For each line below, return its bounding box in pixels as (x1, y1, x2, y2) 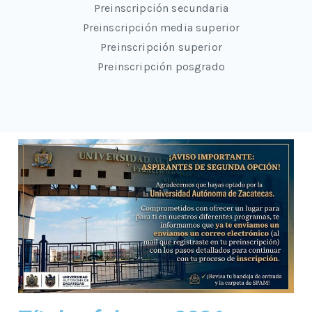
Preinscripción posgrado (97, 60, 225, 73)
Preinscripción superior (100, 40, 222, 54)
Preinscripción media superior (82, 21, 240, 34)
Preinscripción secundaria (94, 1, 228, 15)
